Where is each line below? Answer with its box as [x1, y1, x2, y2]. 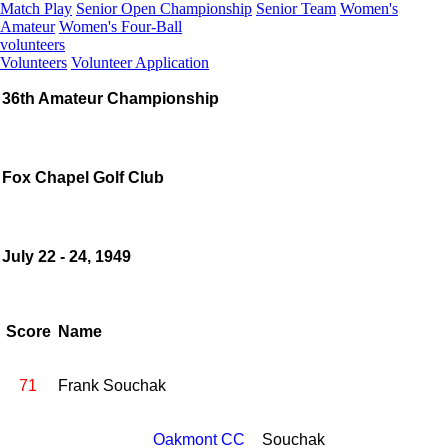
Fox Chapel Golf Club [2, 169, 164, 186]
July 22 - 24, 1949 [2, 248, 131, 265]
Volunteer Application [71, 54, 209, 71]
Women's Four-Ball [59, 18, 182, 35]
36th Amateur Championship [2, 90, 219, 107]
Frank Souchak [58, 377, 166, 394]
